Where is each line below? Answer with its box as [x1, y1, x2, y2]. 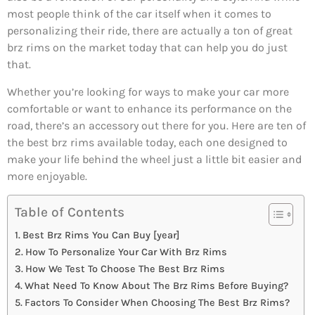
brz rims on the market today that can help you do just [7, 41, 288, 55]
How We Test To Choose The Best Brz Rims [25, 263, 225, 276]
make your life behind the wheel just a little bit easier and [7, 152, 302, 166]
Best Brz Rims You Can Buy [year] [22, 229, 179, 242]
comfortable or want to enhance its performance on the [7, 101, 292, 115]
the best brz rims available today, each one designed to [7, 135, 288, 149]
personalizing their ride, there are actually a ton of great [7, 24, 292, 38]
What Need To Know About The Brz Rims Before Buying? [24, 280, 288, 292]
